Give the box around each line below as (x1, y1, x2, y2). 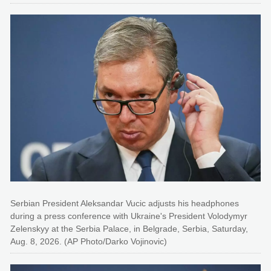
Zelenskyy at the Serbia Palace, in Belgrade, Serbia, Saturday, (10, 223, 248, 233)
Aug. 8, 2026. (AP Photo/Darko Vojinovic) (10, 236, 167, 246)
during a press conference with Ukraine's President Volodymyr (10, 211, 247, 221)
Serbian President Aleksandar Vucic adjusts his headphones (10, 198, 239, 208)
